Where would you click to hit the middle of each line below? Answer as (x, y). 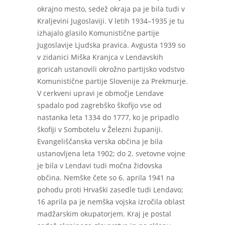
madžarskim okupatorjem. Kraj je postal (104, 214)
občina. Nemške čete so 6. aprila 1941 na (106, 178)
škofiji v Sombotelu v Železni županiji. (100, 129)
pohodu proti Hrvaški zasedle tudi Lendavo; (110, 190)
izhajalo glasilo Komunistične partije (98, 33)
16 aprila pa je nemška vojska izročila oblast (111, 202)
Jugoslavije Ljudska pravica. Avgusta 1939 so (111, 45)
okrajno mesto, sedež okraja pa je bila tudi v (111, 9)
